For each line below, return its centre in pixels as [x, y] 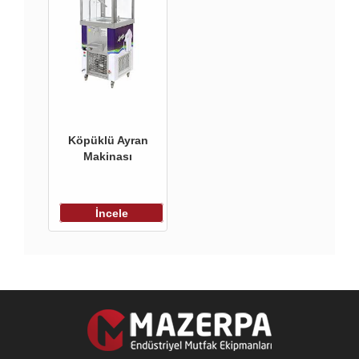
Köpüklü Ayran [108, 141]
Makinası [108, 157]
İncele [111, 213]
